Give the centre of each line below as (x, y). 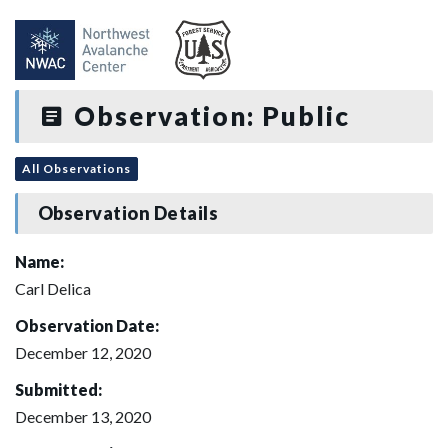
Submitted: (58, 389)
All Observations (76, 168)
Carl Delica (53, 288)
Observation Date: (87, 325)
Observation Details (128, 213)
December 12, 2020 (83, 352)
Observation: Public (208, 116)
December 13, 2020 (83, 416)
